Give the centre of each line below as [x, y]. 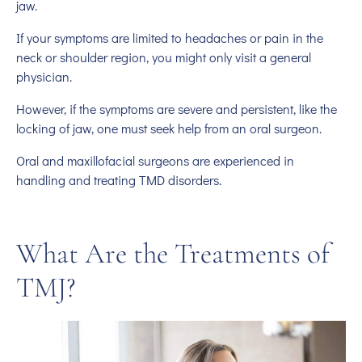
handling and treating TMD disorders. [119, 180]
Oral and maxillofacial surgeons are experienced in [155, 161]
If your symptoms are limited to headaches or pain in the [170, 38]
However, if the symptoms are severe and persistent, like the [177, 109]
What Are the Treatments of [173, 254]
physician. [44, 77]
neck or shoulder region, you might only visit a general [164, 57]
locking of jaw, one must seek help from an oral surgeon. [169, 128]
